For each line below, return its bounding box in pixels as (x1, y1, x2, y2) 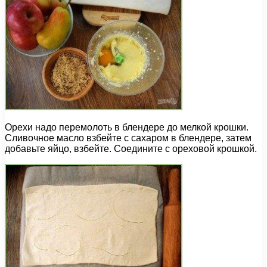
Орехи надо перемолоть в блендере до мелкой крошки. (5, 122, 249, 133)
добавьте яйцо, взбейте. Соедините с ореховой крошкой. (5, 144, 257, 154)
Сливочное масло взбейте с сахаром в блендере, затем (5, 133, 252, 144)
